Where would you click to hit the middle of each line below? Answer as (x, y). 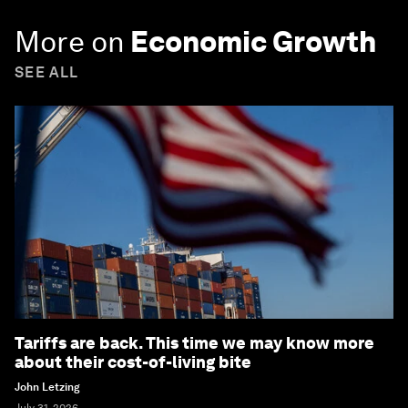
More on (70, 42)
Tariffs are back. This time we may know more (194, 343)
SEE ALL (47, 73)
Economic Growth (253, 42)
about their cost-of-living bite (133, 362)
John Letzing (47, 388)
